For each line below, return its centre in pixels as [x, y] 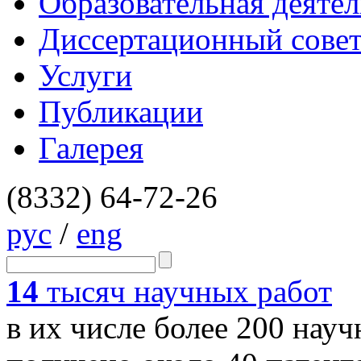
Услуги [85, 75]
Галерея [91, 148]
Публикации [121, 112]
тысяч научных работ [185, 291]
